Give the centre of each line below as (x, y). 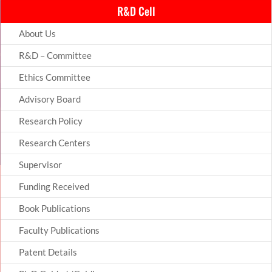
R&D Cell (136, 11)
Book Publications (55, 208)
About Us (37, 33)
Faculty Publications (59, 230)
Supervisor (40, 164)
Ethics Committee (55, 77)
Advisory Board (50, 99)
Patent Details (48, 252)
